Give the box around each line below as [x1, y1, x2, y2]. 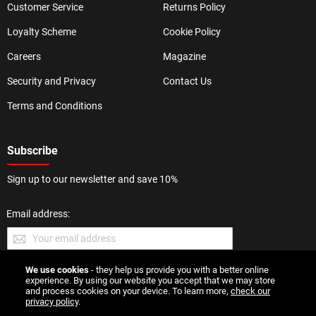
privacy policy [25, 296, 78, 307]
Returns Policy [163, 1, 226, 13]
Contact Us [163, 75, 212, 87]
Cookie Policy [163, 26, 221, 37]
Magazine [163, 51, 206, 62]
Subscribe [7, 144, 58, 157]
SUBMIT [18, 269, 56, 282]
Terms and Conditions [7, 100, 102, 111]
